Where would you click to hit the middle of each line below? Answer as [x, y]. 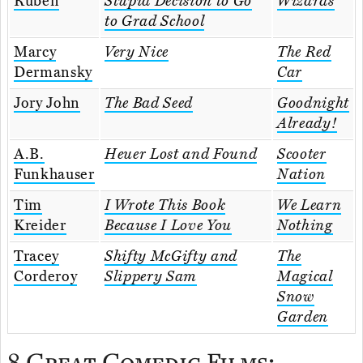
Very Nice [137, 52]
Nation [302, 175]
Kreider [40, 226]
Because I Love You [168, 226]
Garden [303, 317]
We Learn [310, 205]
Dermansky [53, 73]
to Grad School [155, 21]
